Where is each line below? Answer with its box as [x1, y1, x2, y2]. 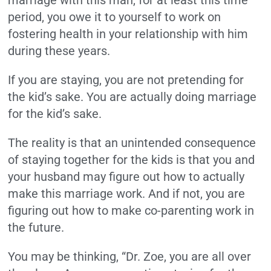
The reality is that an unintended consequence [8, 135, 256, 151]
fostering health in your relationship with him [8, 27, 249, 42]
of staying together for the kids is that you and [8, 152, 255, 168]
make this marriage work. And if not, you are [8, 186, 246, 201]
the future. [8, 220, 65, 235]
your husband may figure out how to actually [8, 169, 245, 184]
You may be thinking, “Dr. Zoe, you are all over [8, 249, 252, 264]
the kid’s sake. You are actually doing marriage [8, 90, 257, 105]
